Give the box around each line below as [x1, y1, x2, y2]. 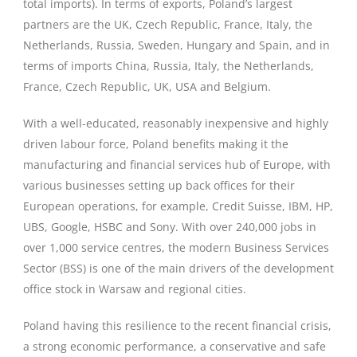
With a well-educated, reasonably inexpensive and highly [23, 116, 328, 131]
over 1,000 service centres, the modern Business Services [23, 240, 329, 255]
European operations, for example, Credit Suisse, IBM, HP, [23, 198, 333, 214]
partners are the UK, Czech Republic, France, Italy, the [23, 17, 312, 32]
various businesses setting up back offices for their [23, 178, 295, 193]
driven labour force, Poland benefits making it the [23, 136, 288, 151]
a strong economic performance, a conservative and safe [23, 339, 326, 354]
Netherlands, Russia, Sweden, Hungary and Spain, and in [23, 37, 330, 53]
